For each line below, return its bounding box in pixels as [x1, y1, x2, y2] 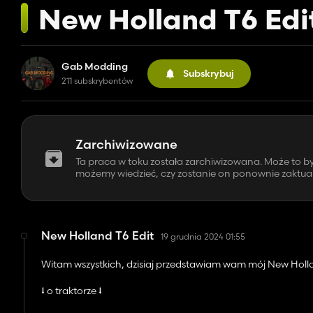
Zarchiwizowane [75, 136, 177, 152]
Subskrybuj [183, 66, 234, 80]
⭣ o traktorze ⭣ [41, 284, 103, 297]
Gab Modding [61, 60, 128, 73]
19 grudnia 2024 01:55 [161, 231, 246, 242]
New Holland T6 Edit [41, 228, 154, 242]
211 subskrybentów [61, 75, 133, 86]
